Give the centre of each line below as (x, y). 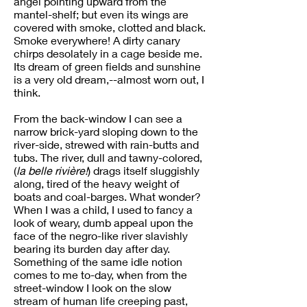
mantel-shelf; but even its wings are (101, 14)
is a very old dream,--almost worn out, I (109, 79)
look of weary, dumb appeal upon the (103, 222)
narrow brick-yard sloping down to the (106, 131)
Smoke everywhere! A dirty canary (97, 40)
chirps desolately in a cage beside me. (108, 53)
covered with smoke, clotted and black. (110, 27)
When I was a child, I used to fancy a (103, 209)
